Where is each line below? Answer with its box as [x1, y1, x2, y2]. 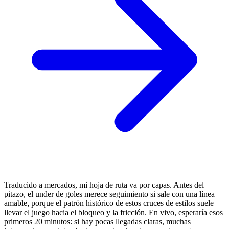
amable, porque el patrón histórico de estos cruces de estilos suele [4, 199, 214, 208]
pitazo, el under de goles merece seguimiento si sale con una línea [4, 190, 215, 199]
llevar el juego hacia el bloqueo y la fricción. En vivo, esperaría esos [4, 208, 223, 217]
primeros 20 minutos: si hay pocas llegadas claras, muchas [4, 217, 191, 226]
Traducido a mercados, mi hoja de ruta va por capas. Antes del [4, 180, 204, 190]
